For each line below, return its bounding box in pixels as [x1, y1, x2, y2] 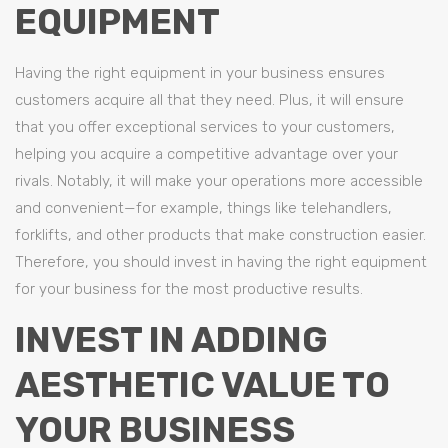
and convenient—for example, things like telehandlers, [15, 199, 392, 217]
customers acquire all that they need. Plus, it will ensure [15, 91, 404, 109]
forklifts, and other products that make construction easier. [15, 226, 426, 244]
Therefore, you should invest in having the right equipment [15, 253, 427, 271]
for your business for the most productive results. [15, 280, 363, 298]
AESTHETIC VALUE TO [15, 364, 390, 406]
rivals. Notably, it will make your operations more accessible [15, 172, 423, 190]
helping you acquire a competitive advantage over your [15, 145, 398, 163]
